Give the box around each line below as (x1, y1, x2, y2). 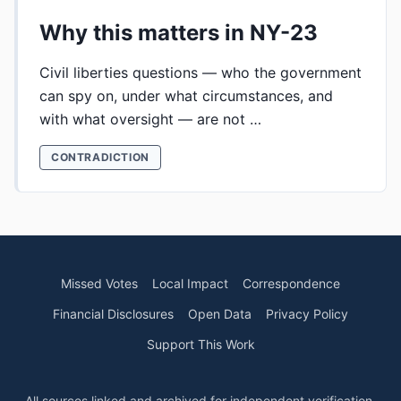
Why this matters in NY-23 (39, 20, 318, 46)
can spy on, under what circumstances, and (39, 87, 333, 105)
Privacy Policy (266, 306, 348, 321)
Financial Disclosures (53, 306, 174, 321)
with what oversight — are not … (39, 110, 261, 128)
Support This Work (146, 337, 255, 352)
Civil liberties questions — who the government (39, 64, 362, 81)
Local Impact (152, 276, 228, 291)
